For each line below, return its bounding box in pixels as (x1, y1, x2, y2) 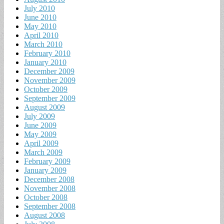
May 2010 (24, 21, 56, 30)
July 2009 (24, 111, 55, 120)
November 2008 (24, 183, 75, 192)
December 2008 (24, 174, 74, 183)
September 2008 (24, 201, 75, 210)
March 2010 (24, 39, 62, 48)
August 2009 (24, 102, 65, 111)
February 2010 (24, 48, 70, 57)
